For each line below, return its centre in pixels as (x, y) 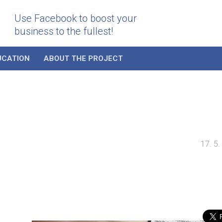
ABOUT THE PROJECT (83, 59)
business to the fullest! (64, 31)
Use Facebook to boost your (76, 18)
